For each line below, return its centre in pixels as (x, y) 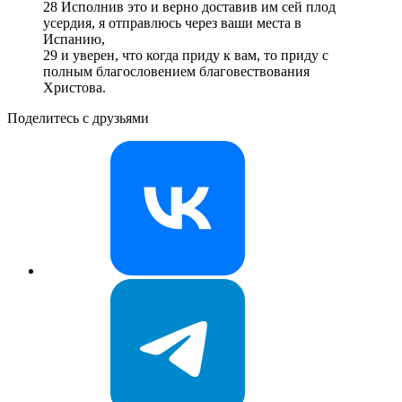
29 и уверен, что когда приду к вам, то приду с (186, 55)
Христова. (74, 87)
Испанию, (74, 39)
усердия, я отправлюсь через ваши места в (172, 22)
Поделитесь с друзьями (78, 118)
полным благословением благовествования (176, 71)
